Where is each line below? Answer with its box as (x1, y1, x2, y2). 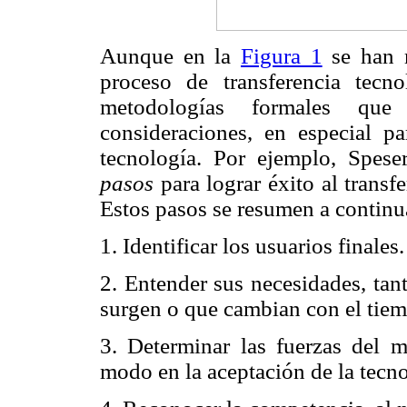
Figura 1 (241, 43, 323, 68)
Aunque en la (100, 43, 241, 68)
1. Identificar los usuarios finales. (100, 233, 404, 258)
